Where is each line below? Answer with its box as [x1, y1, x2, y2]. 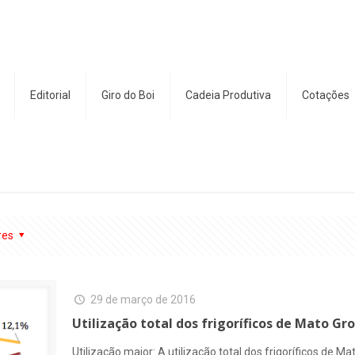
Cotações [302, 89, 349, 101]
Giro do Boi [101, 89, 155, 101]
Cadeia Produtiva [185, 89, 271, 101]
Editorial [30, 89, 71, 101]
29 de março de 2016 [90, 293, 196, 306]
